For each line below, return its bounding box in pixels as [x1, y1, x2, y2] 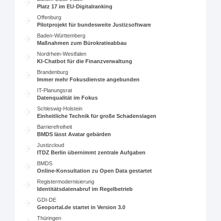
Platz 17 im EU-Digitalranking [37, 3, 113, 9]
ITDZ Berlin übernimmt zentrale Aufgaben [37, 149, 146, 155]
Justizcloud [37, 142, 65, 148]
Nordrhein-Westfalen [37, 51, 87, 57]
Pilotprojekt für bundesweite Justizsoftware [37, 22, 151, 28]
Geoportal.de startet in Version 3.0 [37, 204, 126, 210]
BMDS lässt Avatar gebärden [37, 131, 111, 137]
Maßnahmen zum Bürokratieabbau [37, 40, 127, 46]
